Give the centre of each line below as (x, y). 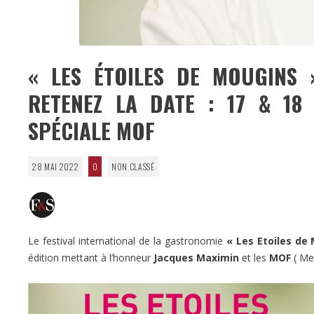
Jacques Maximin (196, 257)
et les (254, 257)
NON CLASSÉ (133, 166)
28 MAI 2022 (55, 166)
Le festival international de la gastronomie (127, 240)
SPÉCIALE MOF (91, 130)
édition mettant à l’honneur (91, 257)
